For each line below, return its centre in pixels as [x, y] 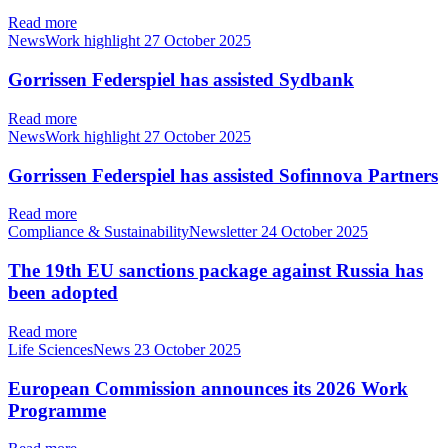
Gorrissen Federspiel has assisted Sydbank [181, 80]
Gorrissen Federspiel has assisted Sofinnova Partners [223, 175]
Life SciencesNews [71, 349]
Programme [57, 410]
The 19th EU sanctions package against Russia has [215, 271]
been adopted [63, 293]
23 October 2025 [187, 349]
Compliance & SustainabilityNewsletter [134, 232]
